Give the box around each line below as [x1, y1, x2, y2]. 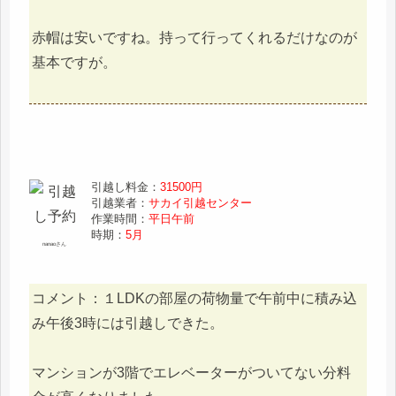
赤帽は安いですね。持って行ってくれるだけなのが [32, 30, 357, 46]
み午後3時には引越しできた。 [32, 315, 224, 331]
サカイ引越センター [148, 195, 253, 209]
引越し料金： [91, 179, 161, 194]
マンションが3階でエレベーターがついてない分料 [32, 365, 351, 381]
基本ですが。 [32, 55, 117, 71]
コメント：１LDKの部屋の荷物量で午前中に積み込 [32, 290, 357, 306]
